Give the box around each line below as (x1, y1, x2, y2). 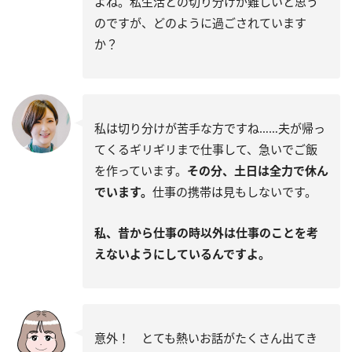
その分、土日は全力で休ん (187, 163, 328, 179)
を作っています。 (94, 163, 187, 179)
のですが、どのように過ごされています (94, 15, 306, 31)
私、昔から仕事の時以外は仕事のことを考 (94, 225, 318, 241)
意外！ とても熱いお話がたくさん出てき (94, 330, 317, 346)
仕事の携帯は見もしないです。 (152, 184, 317, 200)
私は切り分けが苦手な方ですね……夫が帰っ (94, 120, 325, 137)
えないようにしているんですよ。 (94, 246, 270, 262)
